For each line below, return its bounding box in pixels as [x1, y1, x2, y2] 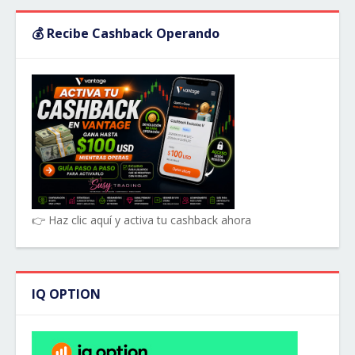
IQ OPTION [32, 285, 101, 303]
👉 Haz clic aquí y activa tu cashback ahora [32, 212, 251, 227]
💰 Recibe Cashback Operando [32, 25, 219, 42]
